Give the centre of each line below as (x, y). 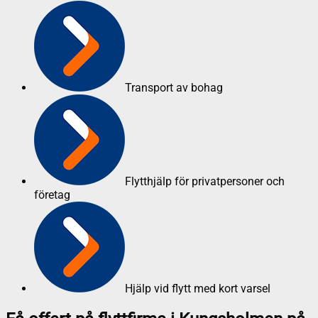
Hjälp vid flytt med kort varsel (198, 288)
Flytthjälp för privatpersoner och (205, 181)
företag (52, 194)
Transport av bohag (174, 87)
